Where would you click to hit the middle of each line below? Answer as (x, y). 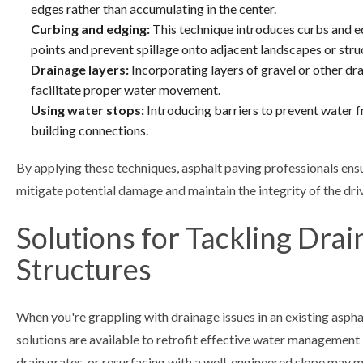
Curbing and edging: (90, 28)
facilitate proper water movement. (125, 89)
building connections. (89, 130)
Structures (84, 269)
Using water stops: (87, 109)
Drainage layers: (79, 69)
